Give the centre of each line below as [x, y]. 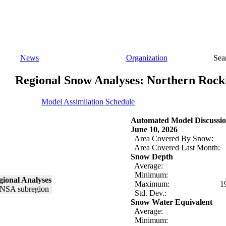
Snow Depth [152, 156]
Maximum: [150, 184]
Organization [147, 58]
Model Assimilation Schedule [88, 101]
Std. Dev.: [149, 193]
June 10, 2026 [154, 129]
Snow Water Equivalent [172, 202]
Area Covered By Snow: [172, 138]
